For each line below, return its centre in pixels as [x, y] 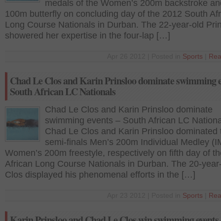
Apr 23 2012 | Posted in [145, 196]
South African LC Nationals [63, 92]
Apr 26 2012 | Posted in [145, 56]
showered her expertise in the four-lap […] [88, 36]
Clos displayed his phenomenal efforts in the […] [100, 175]
